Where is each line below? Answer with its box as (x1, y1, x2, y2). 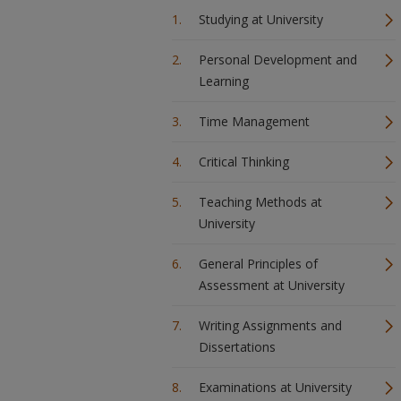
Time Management (199, 113, 310, 130)
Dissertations (199, 338, 276, 355)
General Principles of (199, 255, 318, 272)
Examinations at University (199, 379, 352, 396)
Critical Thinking (199, 153, 289, 170)
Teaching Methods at (199, 193, 322, 210)
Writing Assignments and (199, 317, 342, 334)
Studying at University (199, 11, 323, 28)
